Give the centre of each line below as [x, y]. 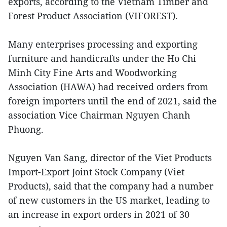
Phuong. [26, 129]
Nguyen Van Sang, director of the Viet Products [110, 157]
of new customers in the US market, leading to [109, 200]
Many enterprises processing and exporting [103, 44]
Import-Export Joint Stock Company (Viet [96, 172]
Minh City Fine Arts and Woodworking [92, 72]
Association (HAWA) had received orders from [108, 86]
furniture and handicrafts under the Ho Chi [102, 58]
